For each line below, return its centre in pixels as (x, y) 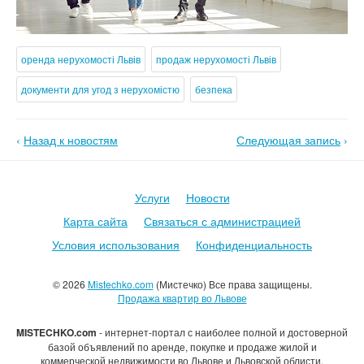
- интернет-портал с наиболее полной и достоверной (222, 332)
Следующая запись (288, 140)
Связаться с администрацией (222, 221)
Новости (208, 198)
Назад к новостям (71, 140)
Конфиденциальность (254, 245)
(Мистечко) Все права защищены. (232, 284)
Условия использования (116, 245)
